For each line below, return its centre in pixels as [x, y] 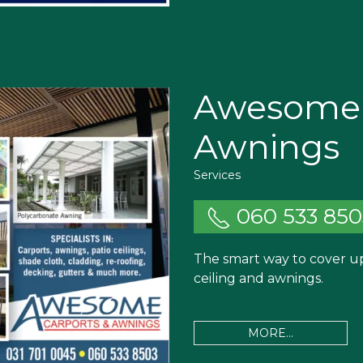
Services [217, 175]
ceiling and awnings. [258, 278]
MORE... [270, 333]
